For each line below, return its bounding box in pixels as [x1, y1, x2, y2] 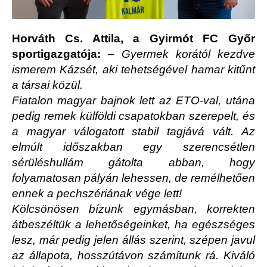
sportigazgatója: [12, 48, 101, 61]
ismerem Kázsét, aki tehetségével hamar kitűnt [12, 63, 255, 76]
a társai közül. [12, 79, 83, 92]
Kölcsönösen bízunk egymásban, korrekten [12, 203, 255, 216]
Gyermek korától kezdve [122, 48, 255, 61]
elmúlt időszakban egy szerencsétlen [12, 141, 255, 154]
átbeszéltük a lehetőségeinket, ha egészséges [12, 218, 255, 231]
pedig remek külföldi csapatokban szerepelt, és [12, 110, 255, 123]
